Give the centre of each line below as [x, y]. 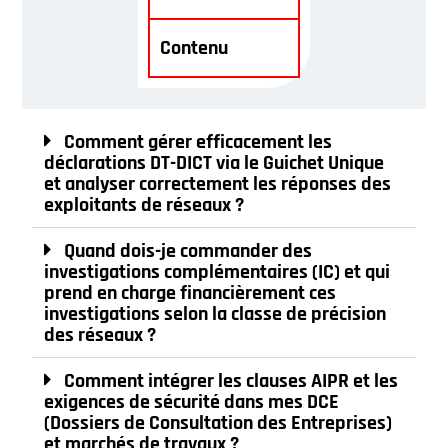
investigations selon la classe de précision [215, 314]
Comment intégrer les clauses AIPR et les [231, 381]
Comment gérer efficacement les [198, 142]
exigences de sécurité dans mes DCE [192, 402]
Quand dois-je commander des [188, 251]
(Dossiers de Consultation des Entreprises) [218, 423]
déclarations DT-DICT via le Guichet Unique [214, 163]
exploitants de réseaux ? [144, 205]
